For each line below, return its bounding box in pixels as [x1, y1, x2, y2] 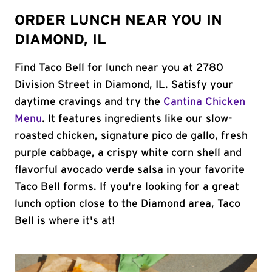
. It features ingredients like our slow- [42, 114, 232, 124]
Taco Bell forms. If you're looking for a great [15, 182, 239, 192]
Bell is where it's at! [15, 216, 115, 226]
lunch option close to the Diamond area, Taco [15, 199, 240, 209]
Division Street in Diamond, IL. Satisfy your [15, 80, 233, 90]
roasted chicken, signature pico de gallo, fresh [15, 131, 248, 141]
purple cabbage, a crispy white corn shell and [15, 148, 242, 158]
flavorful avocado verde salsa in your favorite [15, 165, 245, 175]
